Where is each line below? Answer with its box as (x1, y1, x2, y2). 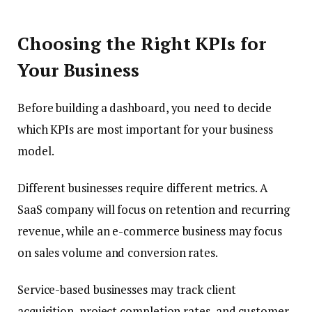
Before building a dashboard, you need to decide (17, 99, 272, 116)
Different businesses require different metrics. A (17, 179, 268, 196)
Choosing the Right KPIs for (17, 31, 266, 55)
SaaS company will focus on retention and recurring (17, 201, 290, 217)
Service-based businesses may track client (17, 281, 236, 297)
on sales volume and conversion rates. (17, 244, 218, 260)
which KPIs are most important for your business (17, 120, 274, 137)
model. (17, 142, 54, 159)
